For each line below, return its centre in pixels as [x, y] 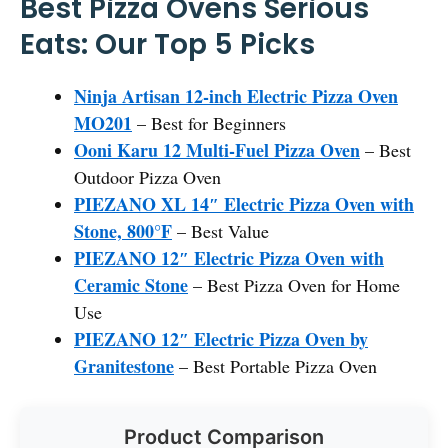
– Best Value [220, 230]
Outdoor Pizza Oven [147, 176]
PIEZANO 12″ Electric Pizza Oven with [229, 257]
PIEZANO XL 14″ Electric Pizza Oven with [244, 203]
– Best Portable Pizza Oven [275, 365]
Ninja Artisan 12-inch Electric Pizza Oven [236, 95]
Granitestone [124, 365]
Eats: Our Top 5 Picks [167, 44]
